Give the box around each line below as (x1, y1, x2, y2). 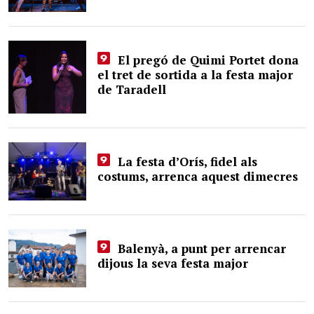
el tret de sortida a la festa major (97, 67, 294, 83)
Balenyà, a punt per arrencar (114, 240, 286, 257)
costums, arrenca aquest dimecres (97, 168, 299, 184)
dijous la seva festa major (97, 255, 249, 271)
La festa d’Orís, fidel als (114, 153, 257, 170)
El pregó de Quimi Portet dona (114, 52, 299, 68)
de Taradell (97, 81, 167, 97)
